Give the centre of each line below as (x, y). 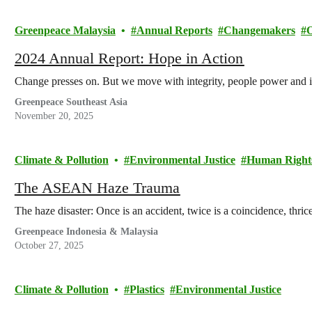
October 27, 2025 (49, 245)
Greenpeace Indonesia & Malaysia (86, 232)
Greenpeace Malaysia (65, 30)
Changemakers (259, 30)
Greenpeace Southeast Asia (71, 102)
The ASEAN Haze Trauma (97, 188)
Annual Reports (174, 30)
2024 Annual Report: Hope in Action (129, 58)
